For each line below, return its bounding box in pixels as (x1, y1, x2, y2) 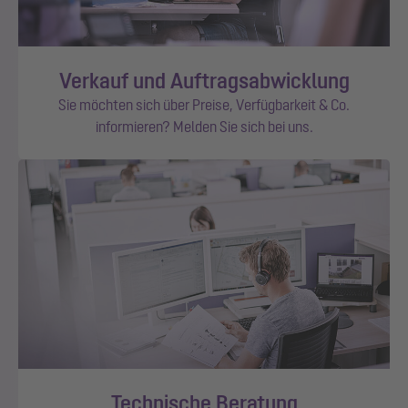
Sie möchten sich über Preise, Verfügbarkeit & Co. (58, 96, 350, 113)
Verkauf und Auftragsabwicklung (58, 67, 350, 93)
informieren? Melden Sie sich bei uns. (95, 117, 313, 135)
